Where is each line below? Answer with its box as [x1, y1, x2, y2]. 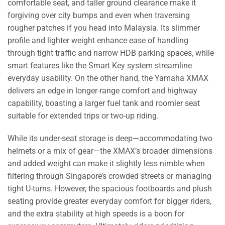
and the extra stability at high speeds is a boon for [8, 209, 184, 219]
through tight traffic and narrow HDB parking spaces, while [8, 48, 214, 58]
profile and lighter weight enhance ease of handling [8, 35, 188, 45]
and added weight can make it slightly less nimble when [8, 159, 205, 169]
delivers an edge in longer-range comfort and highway [8, 85, 197, 95]
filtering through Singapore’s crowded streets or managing [8, 171, 211, 181]
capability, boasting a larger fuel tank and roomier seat [8, 98, 200, 108]
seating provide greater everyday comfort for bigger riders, [8, 196, 211, 206]
